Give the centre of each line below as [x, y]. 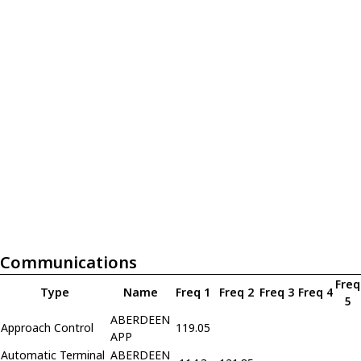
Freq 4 [315, 292]
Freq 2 [236, 292]
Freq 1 [193, 292]
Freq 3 [276, 292]
